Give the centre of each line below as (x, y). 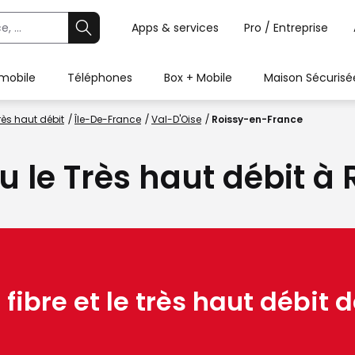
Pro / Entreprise (286, 28)
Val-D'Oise (176, 119)
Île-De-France (108, 119)
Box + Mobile (198, 78)
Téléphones (100, 78)
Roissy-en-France (257, 119)
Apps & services (175, 28)
